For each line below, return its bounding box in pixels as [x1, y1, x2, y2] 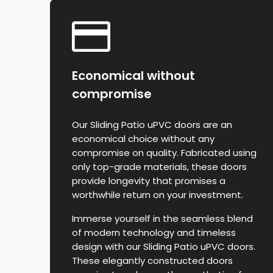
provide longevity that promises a [72, 174, 225, 188]
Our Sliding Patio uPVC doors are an [72, 118, 232, 132]
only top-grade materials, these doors [72, 160, 247, 174]
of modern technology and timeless [72, 226, 236, 239]
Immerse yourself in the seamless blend [72, 212, 253, 225]
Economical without [72, 67, 195, 85]
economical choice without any [72, 132, 214, 146]
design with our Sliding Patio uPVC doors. [72, 240, 255, 253]
